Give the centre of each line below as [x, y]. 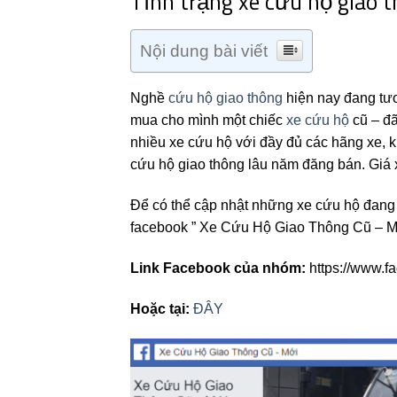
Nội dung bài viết [204, 51]
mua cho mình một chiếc [208, 121]
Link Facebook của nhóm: [218, 269]
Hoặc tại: [160, 308]
